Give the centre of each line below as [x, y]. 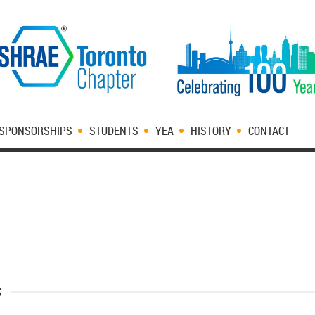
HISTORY [211, 131]
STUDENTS [114, 131]
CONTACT [269, 131]
